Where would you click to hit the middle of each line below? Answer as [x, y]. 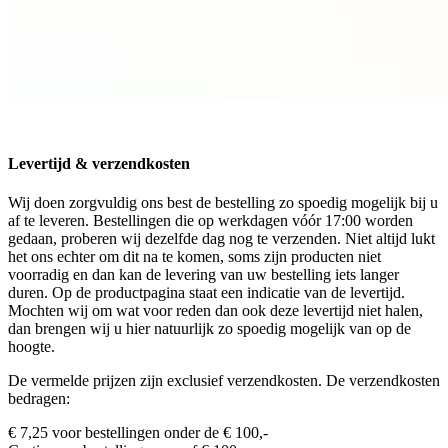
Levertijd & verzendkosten [99, 163]
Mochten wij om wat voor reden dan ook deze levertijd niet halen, [215, 311]
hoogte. [31, 347]
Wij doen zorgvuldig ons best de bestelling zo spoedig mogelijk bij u [223, 203]
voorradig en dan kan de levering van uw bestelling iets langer [203, 275]
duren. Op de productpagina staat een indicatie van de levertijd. [206, 293]
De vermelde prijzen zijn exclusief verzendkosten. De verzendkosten [224, 381]
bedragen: [39, 399]
